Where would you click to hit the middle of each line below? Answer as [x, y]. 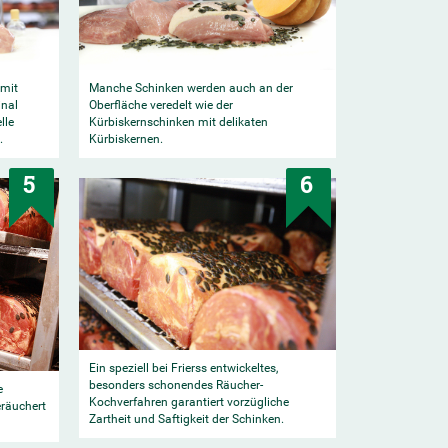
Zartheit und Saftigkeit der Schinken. [186, 418]
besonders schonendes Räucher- [175, 384]
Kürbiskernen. [125, 138]
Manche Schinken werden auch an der [190, 87]
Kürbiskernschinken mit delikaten [178, 121]
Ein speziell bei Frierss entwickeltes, [183, 367]
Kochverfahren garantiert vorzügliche [188, 401]
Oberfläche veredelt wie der [160, 104]
